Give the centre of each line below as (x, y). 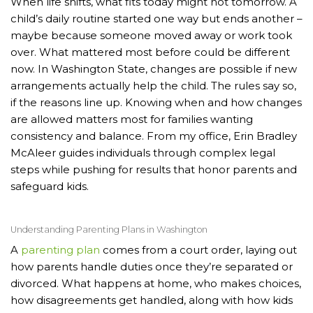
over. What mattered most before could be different (150, 52)
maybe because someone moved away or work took (151, 35)
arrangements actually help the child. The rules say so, (153, 85)
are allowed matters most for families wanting (132, 119)
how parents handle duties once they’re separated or (152, 267)
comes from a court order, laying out (198, 250)
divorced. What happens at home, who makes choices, (156, 284)
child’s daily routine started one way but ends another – (156, 18)
